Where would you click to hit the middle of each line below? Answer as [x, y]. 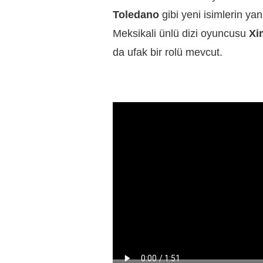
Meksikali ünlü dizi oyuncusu [179, 34]
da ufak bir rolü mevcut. [168, 53]
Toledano [136, 15]
